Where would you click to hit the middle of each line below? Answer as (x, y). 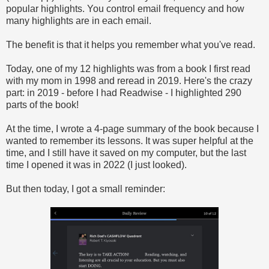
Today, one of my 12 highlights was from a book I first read (128, 68)
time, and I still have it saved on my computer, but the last (126, 153)
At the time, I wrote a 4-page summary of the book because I (132, 128)
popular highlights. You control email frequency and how (125, 8)
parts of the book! (42, 104)
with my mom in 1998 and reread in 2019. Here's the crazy (129, 80)
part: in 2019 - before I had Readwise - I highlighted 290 (124, 92)
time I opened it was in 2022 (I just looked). (96, 165)
